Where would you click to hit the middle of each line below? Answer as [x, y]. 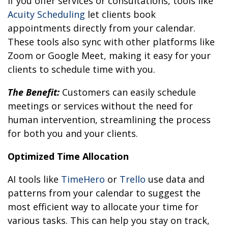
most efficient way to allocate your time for [103, 207]
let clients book [120, 15]
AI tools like [34, 179]
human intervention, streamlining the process [109, 120]
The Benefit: [34, 92]
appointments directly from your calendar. [102, 28]
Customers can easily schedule [129, 92]
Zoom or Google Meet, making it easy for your [109, 56]
